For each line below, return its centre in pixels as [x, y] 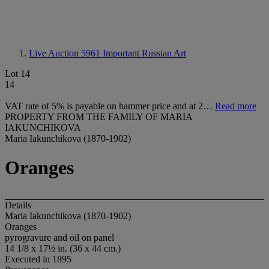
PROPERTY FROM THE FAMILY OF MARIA [98, 117]
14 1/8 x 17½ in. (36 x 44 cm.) [63, 248]
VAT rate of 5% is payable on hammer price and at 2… [110, 106]
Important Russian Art [144, 53]
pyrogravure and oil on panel [59, 237]
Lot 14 [17, 74]
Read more [236, 106]
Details [18, 205]
